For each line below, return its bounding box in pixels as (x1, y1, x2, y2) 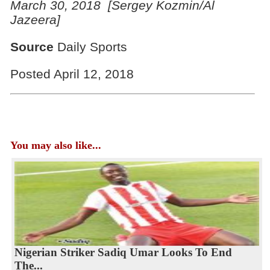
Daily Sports (53, 39, 127, 54)
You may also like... (10, 139, 101, 151)
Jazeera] (10, 12, 60, 27)
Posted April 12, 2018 (10, 66, 134, 81)
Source (10, 39, 54, 54)
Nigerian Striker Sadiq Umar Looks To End (14, 245, 232, 259)
